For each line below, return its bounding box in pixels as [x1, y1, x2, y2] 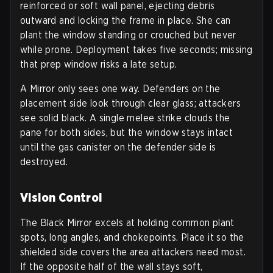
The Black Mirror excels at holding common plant [20, 216, 235, 229]
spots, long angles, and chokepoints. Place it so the [20, 231, 244, 243]
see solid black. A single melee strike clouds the [20, 112, 230, 124]
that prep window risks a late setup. [20, 58, 177, 70]
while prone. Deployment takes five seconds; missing [20, 43, 253, 55]
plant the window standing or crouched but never [20, 29, 236, 41]
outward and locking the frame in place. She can [20, 14, 231, 26]
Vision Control [20, 190, 102, 205]
